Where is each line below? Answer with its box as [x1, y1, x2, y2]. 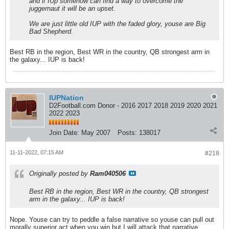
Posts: [118, 129, 137, 137]
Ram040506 [90, 170, 126, 178]
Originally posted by [29, 170, 90, 178]
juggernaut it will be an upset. [29, 5, 116, 13]
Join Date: [49, 129, 79, 137]
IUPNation [49, 94, 84, 102]
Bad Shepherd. [29, 28, 73, 36]
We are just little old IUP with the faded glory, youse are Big [29, 20, 205, 28]
